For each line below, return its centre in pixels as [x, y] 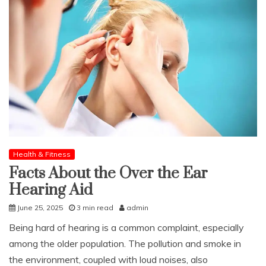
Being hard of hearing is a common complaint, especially [126, 227]
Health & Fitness [42, 154]
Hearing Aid [51, 190]
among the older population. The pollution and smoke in [125, 243]
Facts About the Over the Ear [108, 173]
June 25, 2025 [40, 207]
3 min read [95, 207]
